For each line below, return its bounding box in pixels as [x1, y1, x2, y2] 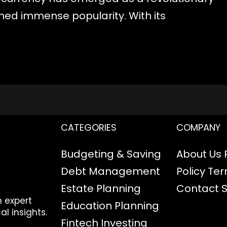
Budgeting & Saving [60, 146, 161, 161]
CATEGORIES [60, 121, 117, 134]
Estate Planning [60, 181, 141, 196]
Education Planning [60, 198, 159, 213]
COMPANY [176, 121, 221, 134]
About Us [176, 146, 222, 161]
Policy [176, 164, 206, 178]
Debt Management [60, 164, 160, 178]
